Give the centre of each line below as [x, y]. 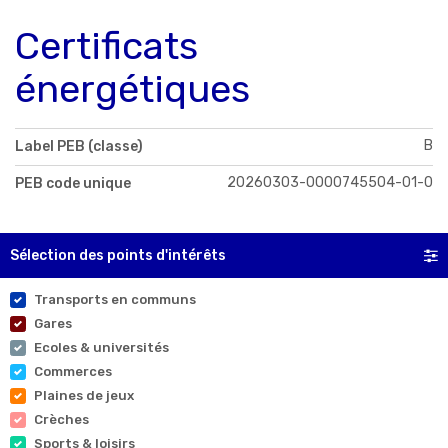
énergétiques [132, 89]
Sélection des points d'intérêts [118, 256]
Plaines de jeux [84, 396]
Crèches [61, 420]
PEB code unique [73, 184]
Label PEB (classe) [79, 147]
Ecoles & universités [101, 348]
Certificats [106, 46]
